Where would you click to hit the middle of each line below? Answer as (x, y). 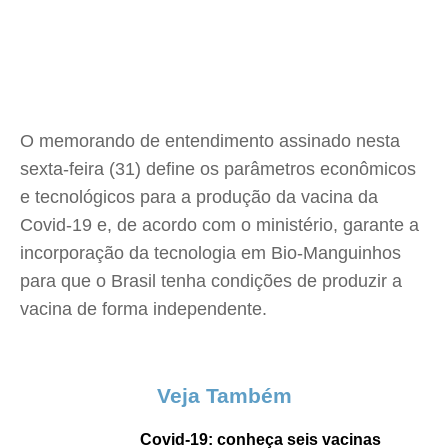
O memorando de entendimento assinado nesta (210, 141)
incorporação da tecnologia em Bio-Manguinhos (210, 253)
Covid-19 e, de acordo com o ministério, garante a (219, 225)
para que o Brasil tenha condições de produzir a (211, 281)
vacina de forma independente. (143, 309)
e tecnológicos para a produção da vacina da (199, 197)
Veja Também (224, 395)
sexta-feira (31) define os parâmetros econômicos (218, 169)
